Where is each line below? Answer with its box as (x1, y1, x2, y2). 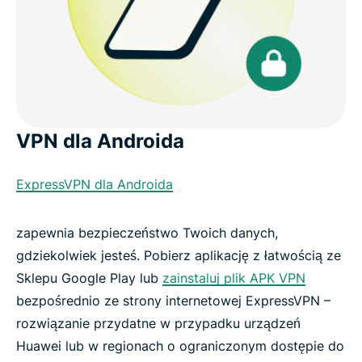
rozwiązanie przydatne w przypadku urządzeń (16, 315, 301, 332)
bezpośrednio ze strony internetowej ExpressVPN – (16, 293, 330, 309)
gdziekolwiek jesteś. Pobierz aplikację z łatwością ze (16, 247, 341, 264)
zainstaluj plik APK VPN (162, 270, 305, 287)
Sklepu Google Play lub (16, 270, 162, 287)
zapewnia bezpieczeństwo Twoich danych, (16, 225, 278, 242)
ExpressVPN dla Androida (16, 176, 173, 193)
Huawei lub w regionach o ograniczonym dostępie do (16, 338, 344, 355)
